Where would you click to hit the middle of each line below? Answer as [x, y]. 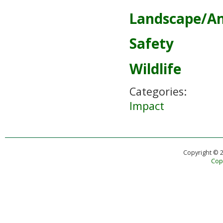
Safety [152, 44]
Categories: [160, 92]
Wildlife [155, 68]
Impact [147, 106]
